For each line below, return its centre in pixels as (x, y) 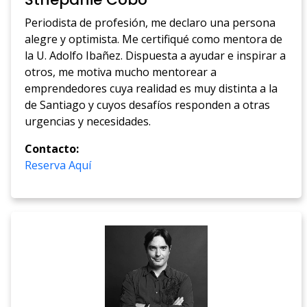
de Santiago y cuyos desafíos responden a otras (148, 105)
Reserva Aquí (58, 165)
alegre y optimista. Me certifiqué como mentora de (154, 39)
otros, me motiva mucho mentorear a (121, 72)
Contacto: (52, 149)
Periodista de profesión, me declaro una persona (150, 23)
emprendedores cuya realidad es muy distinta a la (151, 89)
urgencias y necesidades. (88, 122)
